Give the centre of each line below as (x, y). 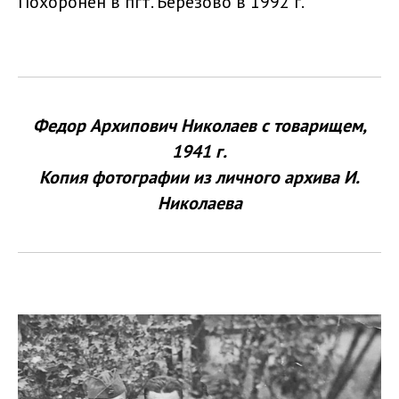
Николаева (199, 204)
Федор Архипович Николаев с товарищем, (199, 126)
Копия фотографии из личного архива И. (199, 178)
